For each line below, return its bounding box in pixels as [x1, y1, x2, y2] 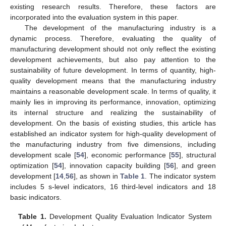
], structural [179, 151, 216, 159]
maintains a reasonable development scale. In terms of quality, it [10, 87, 216, 96]
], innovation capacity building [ [62, 161, 166, 170]
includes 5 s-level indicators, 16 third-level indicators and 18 [10, 183, 216, 191]
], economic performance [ [84, 151, 171, 159]
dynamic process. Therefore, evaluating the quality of [10, 34, 216, 43]
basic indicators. [10, 193, 62, 202]
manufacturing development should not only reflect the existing [10, 45, 216, 53]
